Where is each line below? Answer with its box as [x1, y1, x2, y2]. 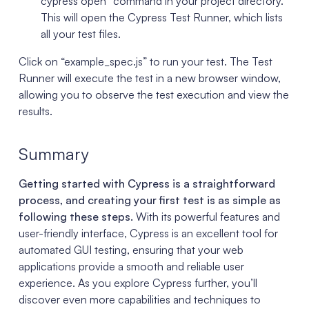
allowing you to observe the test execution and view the [18, 87, 289, 101]
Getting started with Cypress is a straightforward [18, 176, 275, 190]
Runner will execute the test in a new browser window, [18, 70, 281, 85]
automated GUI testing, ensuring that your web [18, 242, 243, 257]
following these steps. [18, 209, 133, 223]
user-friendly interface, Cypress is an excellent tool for [18, 226, 278, 240]
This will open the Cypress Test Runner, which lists [40, 10, 283, 24]
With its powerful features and [132, 209, 280, 223]
